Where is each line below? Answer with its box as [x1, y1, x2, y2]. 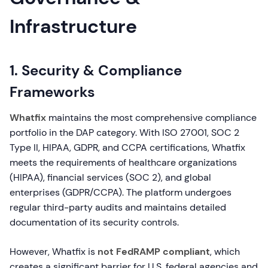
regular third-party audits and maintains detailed [10, 201, 226, 214]
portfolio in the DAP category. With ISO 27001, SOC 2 [10, 126, 239, 139]
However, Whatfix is [10, 245, 98, 258]
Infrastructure [10, 14, 137, 39]
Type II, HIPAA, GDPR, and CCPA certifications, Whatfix [10, 141, 245, 154]
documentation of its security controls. [10, 216, 179, 229]
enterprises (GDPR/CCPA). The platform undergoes [10, 186, 232, 199]
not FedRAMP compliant [98, 245, 210, 258]
